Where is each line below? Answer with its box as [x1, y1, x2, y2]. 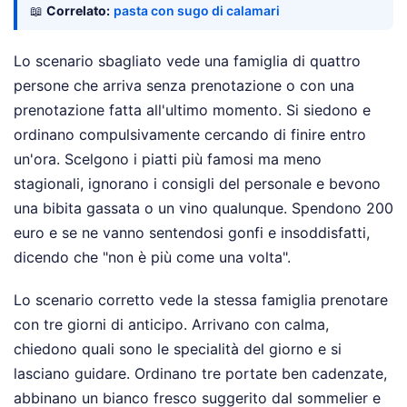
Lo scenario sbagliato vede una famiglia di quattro [14, 52, 361, 71]
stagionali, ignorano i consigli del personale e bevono [14, 174, 381, 194]
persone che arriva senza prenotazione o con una [14, 76, 354, 95]
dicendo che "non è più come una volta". [14, 248, 291, 267]
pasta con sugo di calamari [114, 3, 280, 19]
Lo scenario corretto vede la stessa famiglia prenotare [14, 291, 388, 310]
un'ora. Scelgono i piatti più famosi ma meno [14, 150, 322, 169]
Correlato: [46, 3, 110, 19]
